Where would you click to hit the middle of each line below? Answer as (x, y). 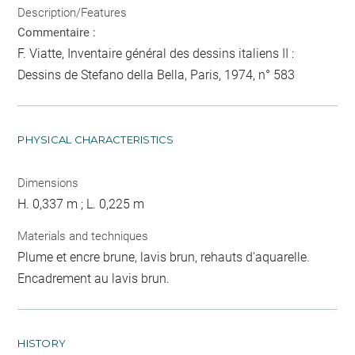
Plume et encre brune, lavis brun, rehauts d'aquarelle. (164, 257)
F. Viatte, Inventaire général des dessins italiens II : (156, 54)
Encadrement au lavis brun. (94, 278)
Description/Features (73, 13)
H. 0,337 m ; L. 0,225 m (81, 204)
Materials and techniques (83, 236)
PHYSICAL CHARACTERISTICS (96, 140)
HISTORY (42, 343)
